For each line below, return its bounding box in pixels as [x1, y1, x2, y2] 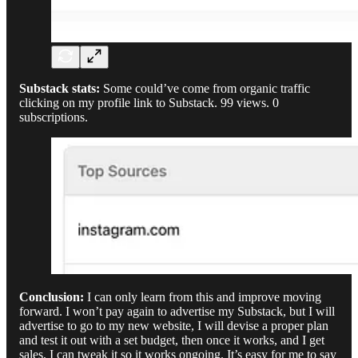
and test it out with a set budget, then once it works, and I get [19, 333, 324, 348]
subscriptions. [19, 110, 88, 125]
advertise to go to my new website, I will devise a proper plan [19, 319, 328, 333]
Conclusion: [19, 290, 84, 304]
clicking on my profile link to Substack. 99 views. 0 [19, 96, 279, 110]
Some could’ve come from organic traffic [100, 82, 310, 96]
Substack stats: [19, 82, 100, 96]
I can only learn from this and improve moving [84, 290, 321, 304]
